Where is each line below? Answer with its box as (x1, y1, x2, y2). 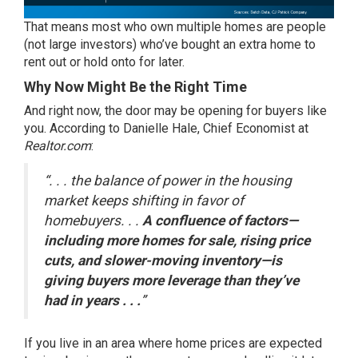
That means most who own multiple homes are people (24, 19, 326, 35)
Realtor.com (24, 138, 91, 154)
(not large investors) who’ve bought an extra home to (24, 37, 316, 53)
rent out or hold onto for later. (24, 54, 185, 70)
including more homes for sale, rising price (44, 233, 310, 249)
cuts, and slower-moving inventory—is (44, 253, 282, 269)
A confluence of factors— (142, 213, 298, 229)
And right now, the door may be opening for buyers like (24, 103, 327, 119)
